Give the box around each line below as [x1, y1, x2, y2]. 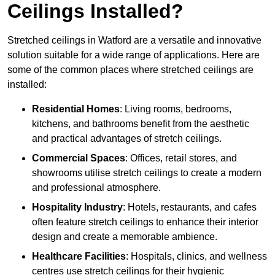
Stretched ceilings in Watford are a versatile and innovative [7, 35, 261, 46]
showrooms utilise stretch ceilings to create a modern [32, 168, 261, 179]
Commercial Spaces [32, 153, 125, 164]
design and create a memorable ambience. [32, 231, 217, 242]
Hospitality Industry [32, 202, 123, 213]
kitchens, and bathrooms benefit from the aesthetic [32, 118, 249, 130]
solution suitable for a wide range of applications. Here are [7, 50, 260, 61]
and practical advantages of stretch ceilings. [32, 133, 222, 144]
